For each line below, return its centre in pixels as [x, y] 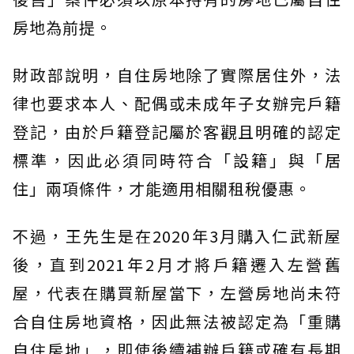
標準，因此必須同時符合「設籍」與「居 [177, 160]
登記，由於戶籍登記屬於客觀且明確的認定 [177, 132]
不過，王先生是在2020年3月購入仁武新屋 [177, 236]
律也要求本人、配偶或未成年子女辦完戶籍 [177, 103]
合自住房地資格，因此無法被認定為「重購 [177, 321]
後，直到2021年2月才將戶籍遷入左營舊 [177, 264]
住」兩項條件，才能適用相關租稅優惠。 [162, 188]
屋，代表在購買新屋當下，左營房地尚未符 [177, 293]
